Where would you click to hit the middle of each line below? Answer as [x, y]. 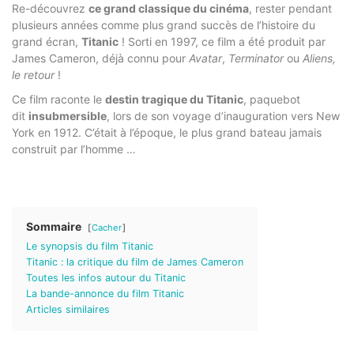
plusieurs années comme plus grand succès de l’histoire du [164, 24]
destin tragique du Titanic [174, 99]
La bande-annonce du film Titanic [105, 293]
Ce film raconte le [58, 99]
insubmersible [68, 115]
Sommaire [54, 226]
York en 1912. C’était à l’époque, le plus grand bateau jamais [167, 132]
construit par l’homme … [74, 149]
